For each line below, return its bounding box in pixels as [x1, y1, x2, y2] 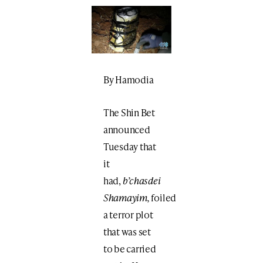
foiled [149, 190, 177, 204]
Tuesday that [103, 139, 157, 153]
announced [103, 122, 150, 136]
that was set [103, 224, 151, 238]
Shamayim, [103, 190, 150, 204]
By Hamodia [103, 72, 154, 86]
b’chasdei [122, 173, 161, 187]
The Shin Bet [103, 105, 156, 119]
